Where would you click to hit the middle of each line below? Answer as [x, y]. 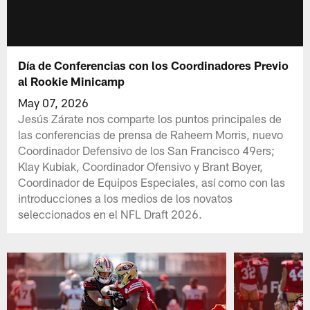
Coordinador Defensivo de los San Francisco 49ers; [147, 150]
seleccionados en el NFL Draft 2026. [110, 213]
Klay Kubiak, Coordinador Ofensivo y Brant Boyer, [141, 166]
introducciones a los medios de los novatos [126, 198]
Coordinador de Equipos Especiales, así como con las [152, 182]
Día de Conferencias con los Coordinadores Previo [154, 65]
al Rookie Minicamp [72, 81]
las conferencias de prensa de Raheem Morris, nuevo [151, 134]
